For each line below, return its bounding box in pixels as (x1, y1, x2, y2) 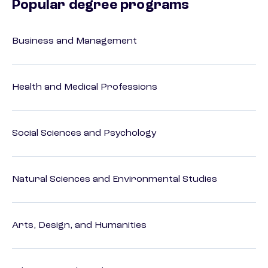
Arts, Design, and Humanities (12, 221, 147, 231)
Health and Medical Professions (12, 83, 157, 93)
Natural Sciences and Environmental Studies (12, 175, 217, 185)
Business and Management (12, 36, 137, 47)
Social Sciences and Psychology (12, 129, 157, 139)
